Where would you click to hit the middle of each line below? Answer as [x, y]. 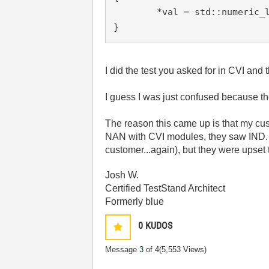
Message [122, 249]
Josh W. [122, 175]
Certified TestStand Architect [165, 188]
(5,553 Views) [183, 249]
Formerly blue [135, 201]
